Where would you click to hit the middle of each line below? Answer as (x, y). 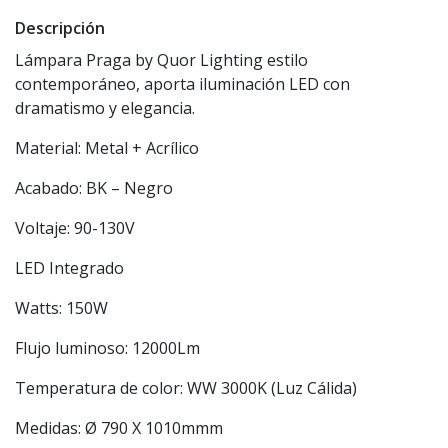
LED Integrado (69, 268)
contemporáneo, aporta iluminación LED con (182, 84)
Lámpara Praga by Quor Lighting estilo (161, 60)
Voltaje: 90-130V (75, 228)
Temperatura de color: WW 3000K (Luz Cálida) (186, 388)
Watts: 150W (61, 308)
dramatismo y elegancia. (105, 108)
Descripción (60, 28)
